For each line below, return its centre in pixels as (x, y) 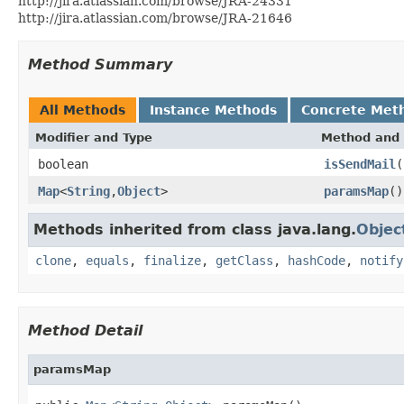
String (88, 191)
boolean (63, 164)
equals (107, 260)
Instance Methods (213, 110)
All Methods (83, 110)
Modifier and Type (94, 137)
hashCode (317, 260)
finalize (172, 260)
